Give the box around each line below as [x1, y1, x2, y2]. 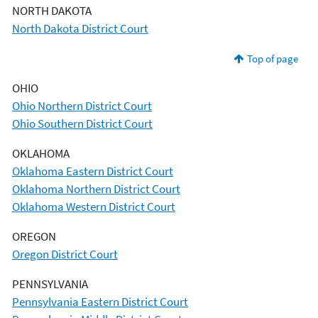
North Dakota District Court [12, 20, 148, 36]
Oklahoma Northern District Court [12, 180, 180, 197]
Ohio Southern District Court [12, 115, 153, 131]
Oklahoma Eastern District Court [12, 163, 173, 179]
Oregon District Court [12, 246, 118, 262]
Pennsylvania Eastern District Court [12, 293, 188, 309]
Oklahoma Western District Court [12, 198, 175, 214]
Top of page [246, 51, 298, 65]
